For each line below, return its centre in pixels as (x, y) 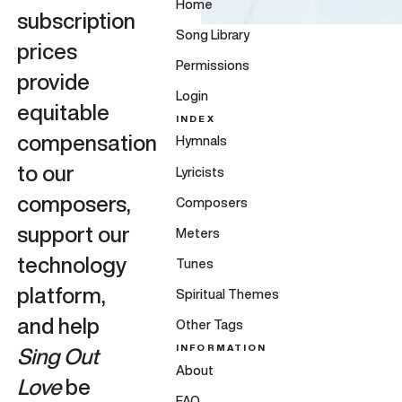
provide (53, 81)
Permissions (213, 66)
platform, (61, 295)
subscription (76, 20)
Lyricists (201, 172)
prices (47, 51)
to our (45, 173)
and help (58, 325)
